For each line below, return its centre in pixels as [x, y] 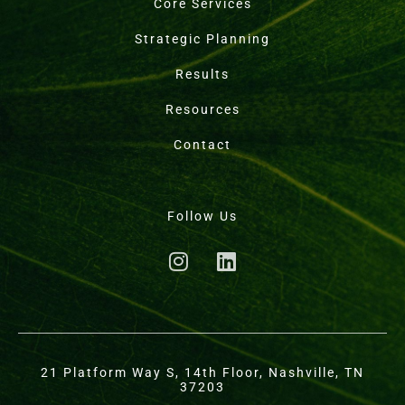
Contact [202, 144]
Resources [202, 109]
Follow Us [202, 216]
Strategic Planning [202, 38]
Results [202, 74]
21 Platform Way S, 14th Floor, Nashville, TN [202, 372]
